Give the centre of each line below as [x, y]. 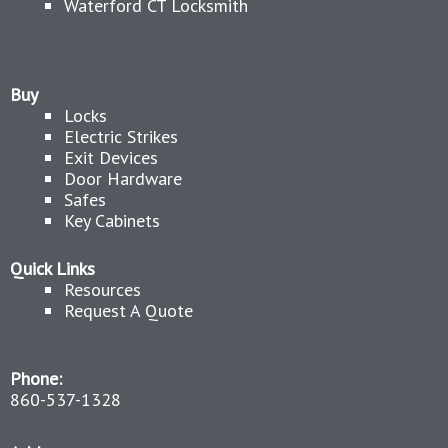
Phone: [36, 378]
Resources [102, 289]
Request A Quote [128, 310]
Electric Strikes [121, 136]
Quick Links [52, 268]
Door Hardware [123, 178]
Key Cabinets [112, 220]
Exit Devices [111, 157]
